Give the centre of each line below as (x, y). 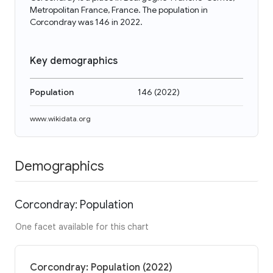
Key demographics (74, 61)
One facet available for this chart (82, 226)
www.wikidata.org (60, 119)
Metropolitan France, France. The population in (119, 10)
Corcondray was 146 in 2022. (86, 22)
